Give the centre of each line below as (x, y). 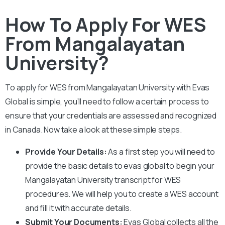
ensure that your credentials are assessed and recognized (111, 115)
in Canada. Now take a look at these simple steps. (94, 129)
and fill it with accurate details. (78, 208)
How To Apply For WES (105, 24)
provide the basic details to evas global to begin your (120, 165)
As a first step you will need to (161, 151)
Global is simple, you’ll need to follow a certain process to (107, 101)
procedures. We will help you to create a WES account (122, 194)
